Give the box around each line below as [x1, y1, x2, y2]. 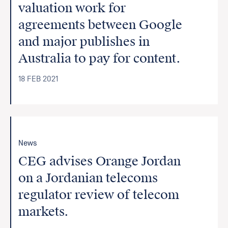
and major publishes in [18, 34, 150, 49]
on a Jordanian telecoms [18, 170, 158, 186]
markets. [18, 204, 69, 219]
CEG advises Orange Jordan [18, 154, 181, 169]
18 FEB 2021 [18, 74, 59, 83]
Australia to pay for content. [18, 51, 181, 66]
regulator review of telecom [18, 187, 180, 203]
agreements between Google [18, 17, 183, 33]
